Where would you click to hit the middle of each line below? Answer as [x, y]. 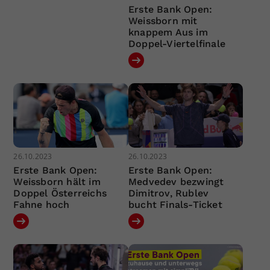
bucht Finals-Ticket [175, 205]
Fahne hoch [42, 205]
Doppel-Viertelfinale [177, 43]
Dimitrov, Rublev [168, 193]
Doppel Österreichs [60, 193]
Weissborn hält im [57, 182]
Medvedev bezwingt [176, 182]
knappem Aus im [168, 32]
